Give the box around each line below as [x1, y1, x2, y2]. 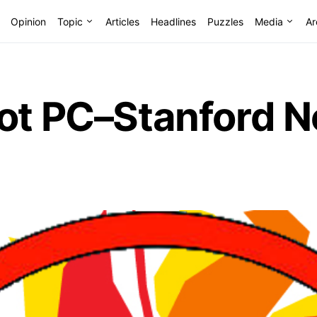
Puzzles [207, 15, 243, 28]
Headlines [150, 15, 196, 28]
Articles [105, 15, 139, 28]
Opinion [10, 15, 46, 28]
